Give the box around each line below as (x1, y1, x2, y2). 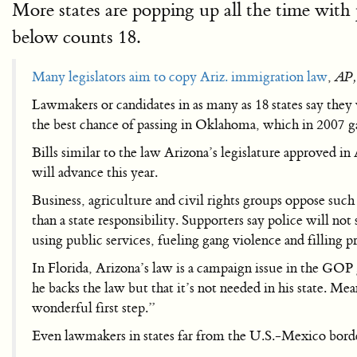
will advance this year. (32, 164, 158, 181)
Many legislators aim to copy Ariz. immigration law (32, 69, 328, 85)
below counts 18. (12, 25, 140, 49)
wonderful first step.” (32, 300, 155, 316)
